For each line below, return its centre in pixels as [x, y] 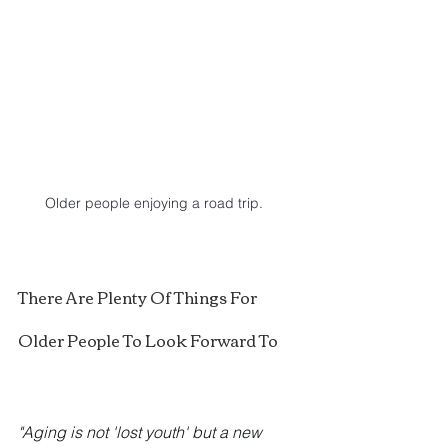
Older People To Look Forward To [148, 339]
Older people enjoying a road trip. [153, 202]
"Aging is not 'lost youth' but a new [142, 431]
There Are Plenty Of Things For [139, 296]
